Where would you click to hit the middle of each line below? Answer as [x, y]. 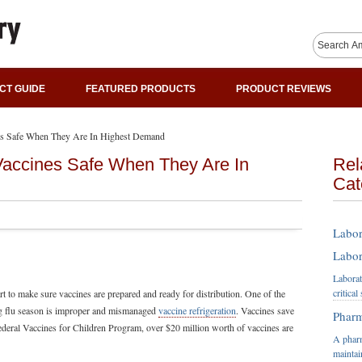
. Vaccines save [265, 310]
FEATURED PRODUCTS [141, 89]
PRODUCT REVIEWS [284, 89]
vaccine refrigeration [197, 310]
